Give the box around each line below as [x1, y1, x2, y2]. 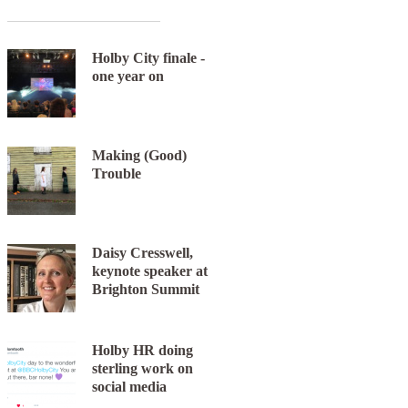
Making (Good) [91, 148, 187, 164]
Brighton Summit [91, 281, 199, 298]
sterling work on [91, 361, 193, 377]
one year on [91, 68, 164, 85]
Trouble [91, 166, 141, 182]
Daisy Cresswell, [91, 245, 193, 261]
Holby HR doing [91, 342, 193, 359]
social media [91, 379, 167, 395]
